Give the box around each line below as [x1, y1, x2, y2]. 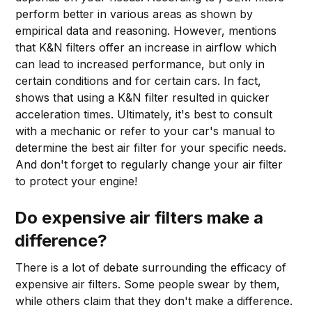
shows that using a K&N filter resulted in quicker [15, 90, 270, 104]
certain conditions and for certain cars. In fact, [15, 73, 262, 88]
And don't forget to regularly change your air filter [15, 157, 283, 171]
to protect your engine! [15, 173, 138, 188]
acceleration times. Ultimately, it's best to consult [15, 107, 273, 121]
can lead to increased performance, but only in [15, 56, 265, 71]
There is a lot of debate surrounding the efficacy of [15, 260, 287, 274]
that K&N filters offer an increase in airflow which [15, 40, 277, 54]
